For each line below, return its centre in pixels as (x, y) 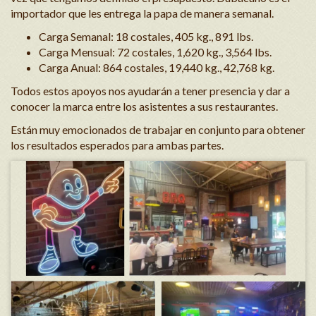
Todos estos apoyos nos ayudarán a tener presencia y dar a (150, 91)
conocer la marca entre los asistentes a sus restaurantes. (144, 106)
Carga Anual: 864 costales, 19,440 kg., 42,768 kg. (157, 67)
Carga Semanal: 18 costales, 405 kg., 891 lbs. (146, 36)
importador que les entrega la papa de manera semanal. (142, 13)
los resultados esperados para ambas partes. (117, 145)
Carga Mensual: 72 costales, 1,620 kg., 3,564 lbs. (155, 52)
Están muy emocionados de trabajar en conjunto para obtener (158, 129)
